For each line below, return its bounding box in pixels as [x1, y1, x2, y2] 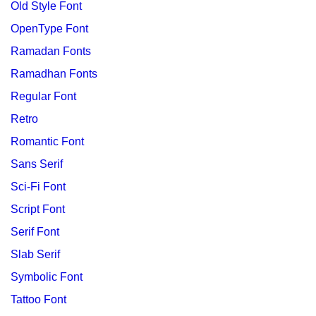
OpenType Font [11, 23, 88, 35]
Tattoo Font [11, 293, 66, 305]
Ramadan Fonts [11, 45, 91, 57]
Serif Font [11, 226, 59, 238]
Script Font [11, 203, 65, 215]
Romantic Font [11, 135, 84, 147]
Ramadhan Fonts [11, 68, 97, 80]
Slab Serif [11, 248, 60, 260]
